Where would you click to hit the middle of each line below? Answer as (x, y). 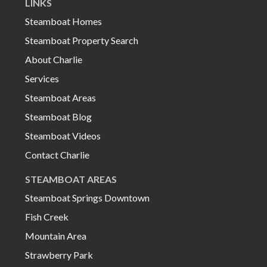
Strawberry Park (59, 254)
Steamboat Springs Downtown (87, 197)
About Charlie (54, 59)
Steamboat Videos (63, 135)
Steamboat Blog (58, 116)
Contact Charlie (57, 154)
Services (42, 78)
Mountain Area (56, 235)
